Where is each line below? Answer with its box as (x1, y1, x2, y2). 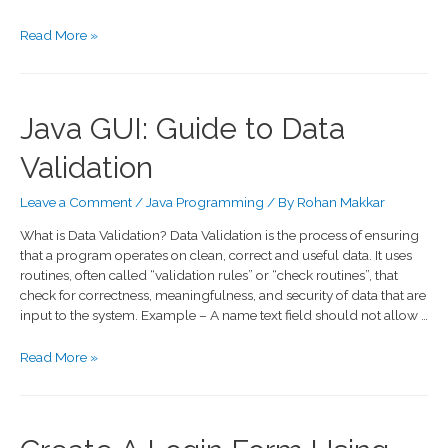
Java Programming (146, 193, 264, 210)
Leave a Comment (20, 193, 132, 210)
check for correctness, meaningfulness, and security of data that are (20, 287, 426, 304)
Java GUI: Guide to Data (20, 110, 345, 146)
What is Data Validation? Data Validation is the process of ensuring (20, 227, 419, 244)
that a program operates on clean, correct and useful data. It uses (20, 247, 412, 264)
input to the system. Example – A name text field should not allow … (20, 307, 428, 324)
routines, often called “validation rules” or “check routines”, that (20, 267, 398, 284)
